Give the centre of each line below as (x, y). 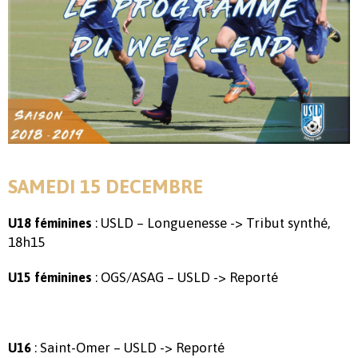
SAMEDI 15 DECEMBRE (105, 186)
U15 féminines (50, 277)
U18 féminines (50, 223)
